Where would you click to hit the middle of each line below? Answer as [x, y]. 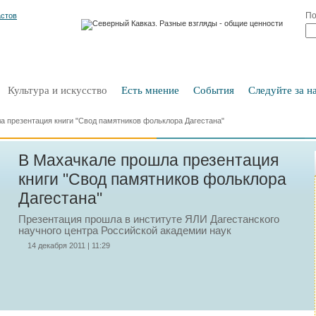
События [214, 90]
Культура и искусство [57, 90]
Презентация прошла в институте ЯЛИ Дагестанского [149, 219]
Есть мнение [150, 90]
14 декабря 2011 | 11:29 [69, 245]
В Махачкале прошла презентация [148, 160]
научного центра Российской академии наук [125, 231]
